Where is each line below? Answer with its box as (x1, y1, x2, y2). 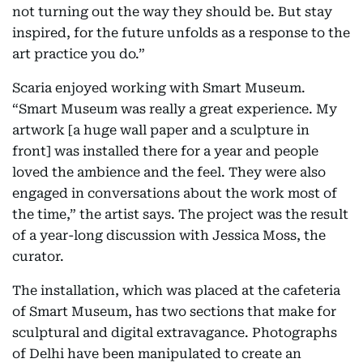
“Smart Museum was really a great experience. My (12, 101, 337, 117)
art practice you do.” (12, 46, 145, 62)
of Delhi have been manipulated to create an (12, 346, 301, 361)
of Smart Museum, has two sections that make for (12, 304, 336, 319)
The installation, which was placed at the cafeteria (12, 283, 340, 298)
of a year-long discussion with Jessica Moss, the (12, 228, 326, 243)
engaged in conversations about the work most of (12, 186, 337, 201)
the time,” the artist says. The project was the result (12, 207, 348, 222)
